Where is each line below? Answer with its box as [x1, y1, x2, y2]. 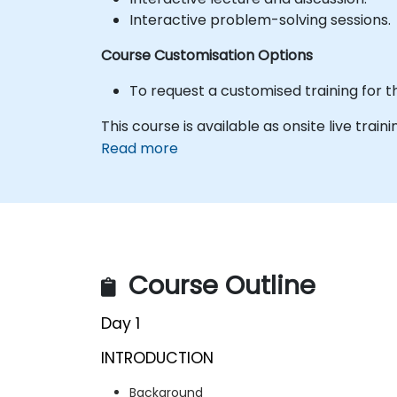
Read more [101, 137, 178, 159]
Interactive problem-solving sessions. [129, 9, 391, 30]
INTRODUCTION [101, 347, 214, 370]
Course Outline [121, 268, 315, 304]
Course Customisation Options [101, 44, 313, 66]
